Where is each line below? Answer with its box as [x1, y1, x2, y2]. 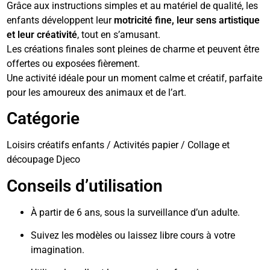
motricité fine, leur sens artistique [114, 14, 260, 26]
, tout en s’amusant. [77, 28, 161, 40]
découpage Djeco [7, 154, 81, 166]
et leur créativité [7, 28, 78, 40]
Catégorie [7, 108, 80, 129]
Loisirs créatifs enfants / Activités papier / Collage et [7, 139, 230, 151]
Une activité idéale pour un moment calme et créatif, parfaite [7, 72, 263, 84]
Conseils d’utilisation [7, 175, 163, 196]
